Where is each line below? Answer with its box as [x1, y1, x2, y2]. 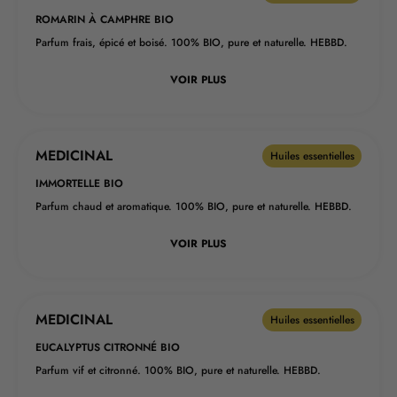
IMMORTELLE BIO [35, 175, 123, 192]
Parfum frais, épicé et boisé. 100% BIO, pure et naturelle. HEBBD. [35, 35, 347, 51]
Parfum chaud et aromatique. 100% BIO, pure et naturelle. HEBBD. [35, 198, 352, 215]
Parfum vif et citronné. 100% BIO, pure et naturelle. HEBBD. [35, 362, 321, 379]
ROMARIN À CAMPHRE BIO [35, 12, 174, 28]
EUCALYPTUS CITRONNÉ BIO [35, 339, 180, 356]
